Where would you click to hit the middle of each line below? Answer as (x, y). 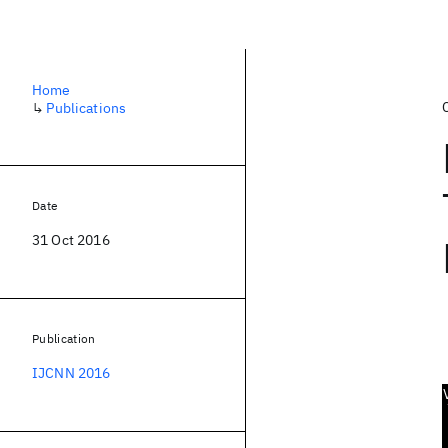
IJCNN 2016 (71, 373)
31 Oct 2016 (71, 240)
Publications (86, 108)
